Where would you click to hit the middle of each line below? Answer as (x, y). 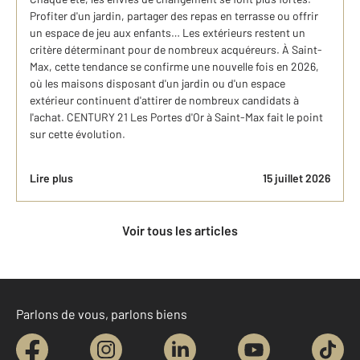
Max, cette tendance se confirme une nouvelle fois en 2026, (174, 66)
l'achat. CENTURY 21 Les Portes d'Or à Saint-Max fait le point (176, 117)
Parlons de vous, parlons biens (102, 314)
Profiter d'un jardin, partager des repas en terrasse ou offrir (174, 16)
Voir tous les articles (184, 230)
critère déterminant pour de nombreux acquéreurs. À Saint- (176, 49)
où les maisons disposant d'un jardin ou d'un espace (157, 83)
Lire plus (51, 178)
